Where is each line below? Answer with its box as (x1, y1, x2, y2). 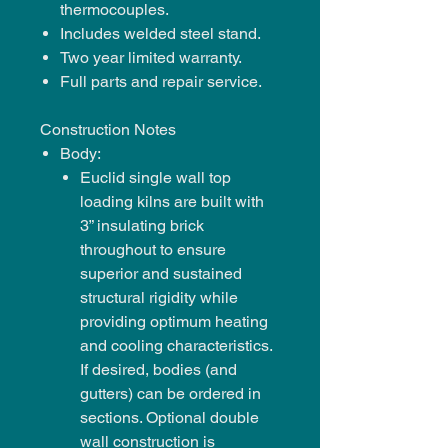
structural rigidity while (80, 287, 238, 307)
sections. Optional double (80, 407, 259, 427)
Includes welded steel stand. (60, 23, 261, 43)
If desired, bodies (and (80, 359, 237, 379)
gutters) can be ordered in (80, 383, 261, 403)
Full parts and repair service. (60, 71, 262, 91)
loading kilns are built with (80, 191, 264, 211)
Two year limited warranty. (60, 47, 242, 67)
